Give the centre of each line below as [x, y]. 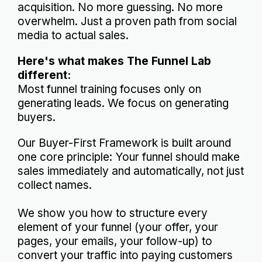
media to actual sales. [73, 35]
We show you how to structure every [113, 213]
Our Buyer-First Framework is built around [124, 143]
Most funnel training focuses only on [109, 89]
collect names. [55, 185]
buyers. [37, 117]
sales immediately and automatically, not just [131, 171]
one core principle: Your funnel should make [129, 157]
